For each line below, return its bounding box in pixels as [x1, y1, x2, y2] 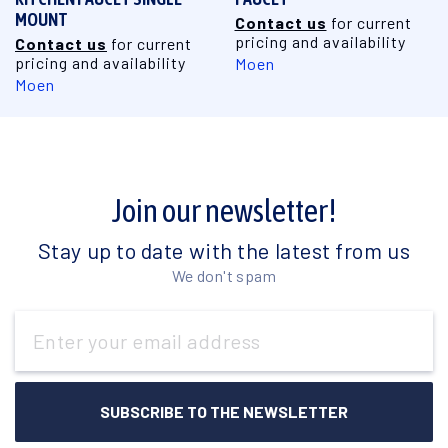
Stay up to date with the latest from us [37, 236, 411, 263]
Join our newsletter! [111, 191, 337, 229]
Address [15, 333, 66, 351]
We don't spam [171, 265, 277, 285]
